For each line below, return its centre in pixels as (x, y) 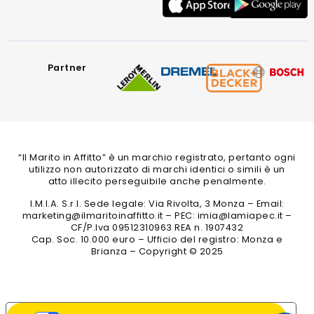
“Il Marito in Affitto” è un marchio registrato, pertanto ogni (157, 158)
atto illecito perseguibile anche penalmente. (157, 182)
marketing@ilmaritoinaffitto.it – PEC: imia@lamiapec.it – (157, 215)
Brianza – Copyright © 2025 (157, 251)
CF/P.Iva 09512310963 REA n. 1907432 (157, 227)
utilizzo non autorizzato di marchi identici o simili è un (157, 170)
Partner (67, 68)
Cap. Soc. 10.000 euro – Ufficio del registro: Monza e (157, 239)
